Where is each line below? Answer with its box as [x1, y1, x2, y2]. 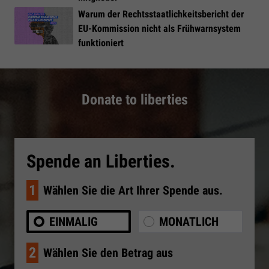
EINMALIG [49, 214, 98, 229]
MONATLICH [159, 214, 219, 229]
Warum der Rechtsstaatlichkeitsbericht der [78, 8, 244, 20]
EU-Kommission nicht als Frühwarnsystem [78, 22, 241, 34]
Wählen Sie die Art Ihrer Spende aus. [43, 183, 223, 198]
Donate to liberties [81, 91, 188, 109]
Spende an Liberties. [26, 151, 175, 172]
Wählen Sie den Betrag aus [43, 246, 173, 261]
